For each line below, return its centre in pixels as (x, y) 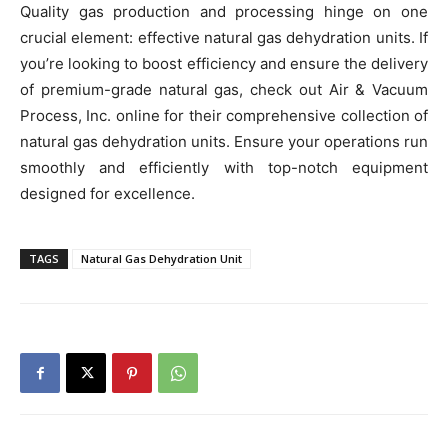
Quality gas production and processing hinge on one (224, 12)
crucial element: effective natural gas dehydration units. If (224, 38)
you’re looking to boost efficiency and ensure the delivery (224, 64)
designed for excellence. (107, 194)
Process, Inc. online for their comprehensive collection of (224, 116)
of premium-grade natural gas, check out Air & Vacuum (224, 90)
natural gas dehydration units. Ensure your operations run (224, 142)
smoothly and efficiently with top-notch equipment (224, 168)
